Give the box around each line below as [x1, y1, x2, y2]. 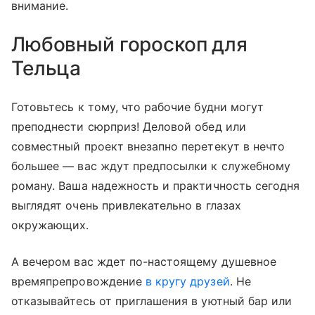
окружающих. [11, 218, 89, 233]
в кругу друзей [145, 274, 230, 289]
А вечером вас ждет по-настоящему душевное [11, 255, 276, 269]
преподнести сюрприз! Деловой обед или [11, 120, 246, 134]
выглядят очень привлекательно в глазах [11, 198, 241, 213]
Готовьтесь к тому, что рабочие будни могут [11, 100, 264, 115]
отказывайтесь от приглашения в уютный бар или [11, 294, 292, 309]
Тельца [11, 56, 82, 81]
